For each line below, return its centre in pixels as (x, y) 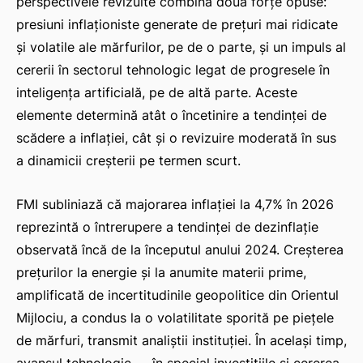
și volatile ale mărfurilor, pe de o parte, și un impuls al (181, 47)
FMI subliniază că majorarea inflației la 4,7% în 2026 (175, 204)
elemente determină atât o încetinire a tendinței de (171, 115)
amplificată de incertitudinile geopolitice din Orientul (177, 295)
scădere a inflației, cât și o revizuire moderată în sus (176, 137)
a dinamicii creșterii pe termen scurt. (128, 160)
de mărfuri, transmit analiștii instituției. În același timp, (181, 340)
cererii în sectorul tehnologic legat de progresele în (173, 69)
